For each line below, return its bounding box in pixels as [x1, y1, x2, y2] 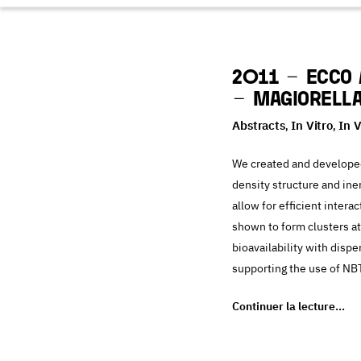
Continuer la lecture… [232, 298, 345, 313]
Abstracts [232, 118, 285, 133]
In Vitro [290, 118, 334, 133]
